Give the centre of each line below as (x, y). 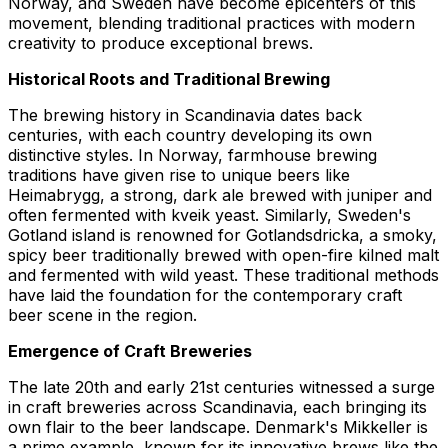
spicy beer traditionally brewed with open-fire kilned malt (223, 254)
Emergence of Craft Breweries (130, 350)
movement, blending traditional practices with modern (211, 22)
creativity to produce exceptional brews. (160, 42)
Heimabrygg (54, 194)
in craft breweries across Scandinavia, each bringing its (217, 406)
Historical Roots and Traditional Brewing (169, 78)
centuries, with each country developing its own (190, 134)
